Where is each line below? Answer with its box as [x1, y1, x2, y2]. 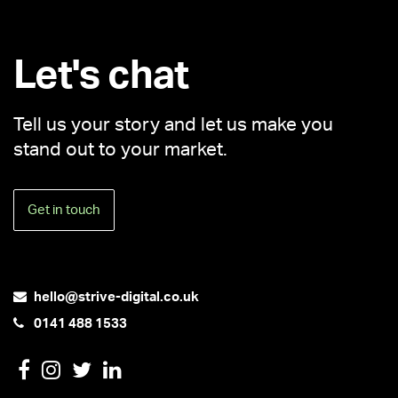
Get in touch [28, 203, 100, 217]
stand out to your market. [13, 140, 227, 159]
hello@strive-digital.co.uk [34, 291, 199, 304]
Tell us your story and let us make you [13, 115, 333, 134]
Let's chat [13, 56, 188, 96]
